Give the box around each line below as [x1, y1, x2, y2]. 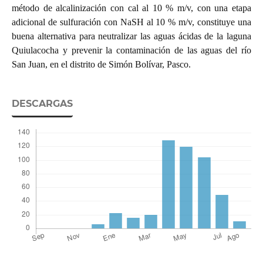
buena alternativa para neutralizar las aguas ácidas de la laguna [11, 31, 252, 42]
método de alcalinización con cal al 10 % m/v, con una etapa [11, 3, 252, 14]
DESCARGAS [11, 98, 73, 110]
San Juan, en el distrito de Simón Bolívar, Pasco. [11, 59, 191, 70]
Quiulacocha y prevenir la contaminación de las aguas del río [11, 45, 252, 56]
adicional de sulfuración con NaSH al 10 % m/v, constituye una [11, 17, 252, 28]
